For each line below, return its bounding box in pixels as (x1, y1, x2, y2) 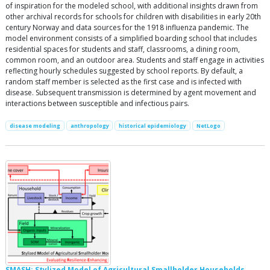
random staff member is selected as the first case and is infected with (5, 77, 242, 87)
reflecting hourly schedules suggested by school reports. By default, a (5, 66, 243, 76)
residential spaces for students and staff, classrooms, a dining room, (5, 44, 240, 54)
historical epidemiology (119, 122, 187, 130)
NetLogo (196, 122, 221, 130)
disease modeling (9, 122, 60, 130)
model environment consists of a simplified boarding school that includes (5, 33, 257, 43)
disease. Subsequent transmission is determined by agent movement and (5, 87, 256, 98)
